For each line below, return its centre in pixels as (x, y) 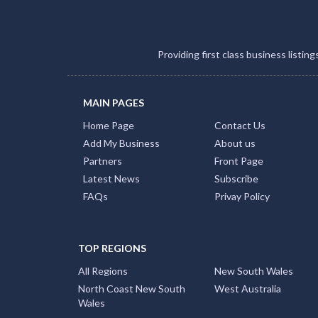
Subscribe (236, 179)
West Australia (248, 289)
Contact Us (240, 125)
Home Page (109, 125)
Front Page (238, 161)
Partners (103, 161)
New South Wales (254, 271)
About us (235, 143)
